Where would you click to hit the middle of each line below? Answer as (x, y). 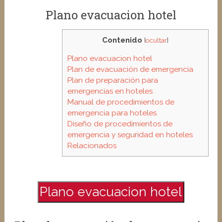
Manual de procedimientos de (121, 102)
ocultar (157, 40)
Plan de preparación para (113, 80)
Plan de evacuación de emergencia (131, 69)
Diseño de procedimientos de (120, 124)
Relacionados (92, 145)
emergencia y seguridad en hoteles (130, 135)
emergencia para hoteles (112, 113)
